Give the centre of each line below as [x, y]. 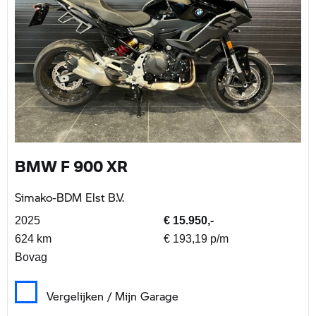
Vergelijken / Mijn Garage [113, 296]
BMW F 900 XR [71, 165]
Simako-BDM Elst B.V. [69, 197]
